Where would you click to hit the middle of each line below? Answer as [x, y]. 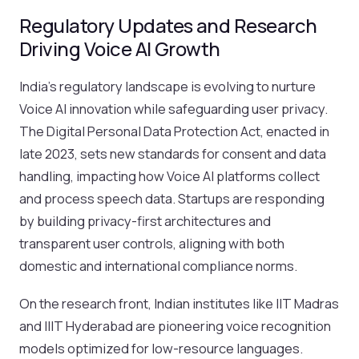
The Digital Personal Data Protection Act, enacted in [174, 131]
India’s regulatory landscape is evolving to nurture [167, 86]
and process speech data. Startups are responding [172, 198]
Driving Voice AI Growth [120, 49]
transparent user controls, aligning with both [152, 243]
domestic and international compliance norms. [158, 265]
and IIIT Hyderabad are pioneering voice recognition [175, 325]
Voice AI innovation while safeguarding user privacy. [173, 108]
